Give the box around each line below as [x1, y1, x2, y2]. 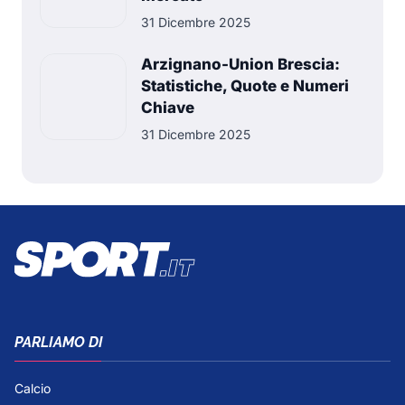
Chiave [141, 99, 194, 117]
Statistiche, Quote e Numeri [141, 77, 349, 95]
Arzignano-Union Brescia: [141, 55, 340, 73]
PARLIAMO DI [14, 333, 103, 351]
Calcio [14, 380, 51, 396]
